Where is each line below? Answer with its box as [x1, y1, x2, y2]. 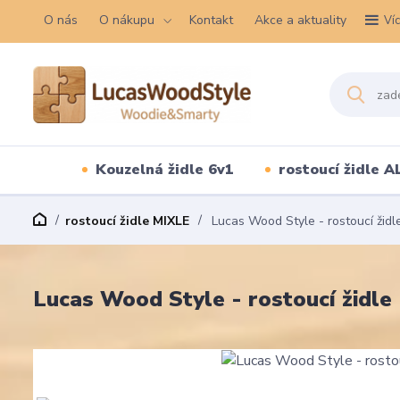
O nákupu [99, 12, 154, 29]
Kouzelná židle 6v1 [95, 160, 234, 179]
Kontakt [189, 12, 233, 29]
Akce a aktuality [254, 12, 346, 29]
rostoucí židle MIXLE [65, 212, 189, 229]
